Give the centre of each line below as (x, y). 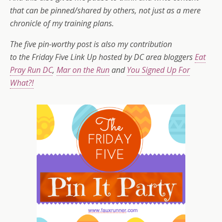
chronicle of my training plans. (63, 23)
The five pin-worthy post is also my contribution (91, 44)
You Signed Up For (158, 70)
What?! (22, 83)
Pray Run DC (31, 70)
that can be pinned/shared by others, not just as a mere (105, 10)
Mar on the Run (83, 70)
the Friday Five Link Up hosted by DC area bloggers (107, 57)
